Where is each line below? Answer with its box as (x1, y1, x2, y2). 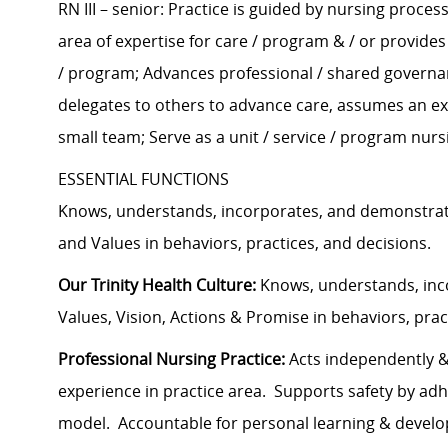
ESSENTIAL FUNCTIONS (58, 168, 229, 191)
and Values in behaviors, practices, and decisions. (58, 232, 431, 255)
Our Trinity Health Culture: (58, 274, 256, 297)
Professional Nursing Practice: (58, 348, 285, 371)
